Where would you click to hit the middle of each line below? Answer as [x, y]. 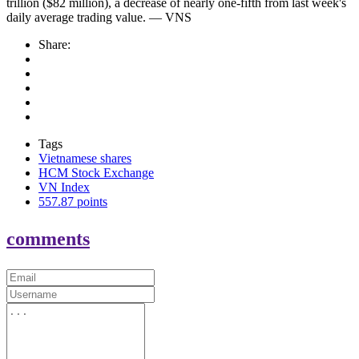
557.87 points [73, 202]
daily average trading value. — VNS [99, 18]
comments [48, 239]
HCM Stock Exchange [96, 173]
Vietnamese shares [85, 159]
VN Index [64, 188]
